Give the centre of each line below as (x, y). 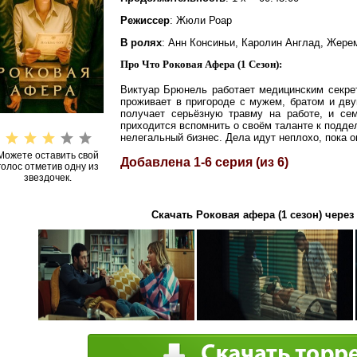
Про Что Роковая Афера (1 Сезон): (201, 64)
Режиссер (145, 20)
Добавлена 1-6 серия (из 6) (204, 162)
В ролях (141, 43)
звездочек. (48, 178)
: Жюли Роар (201, 20)
